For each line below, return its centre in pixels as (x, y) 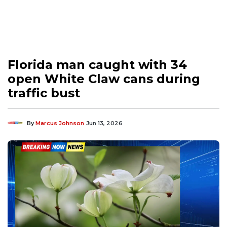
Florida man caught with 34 (97, 64)
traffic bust (44, 93)
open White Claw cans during (104, 79)
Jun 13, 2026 (104, 123)
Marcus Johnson (60, 123)
